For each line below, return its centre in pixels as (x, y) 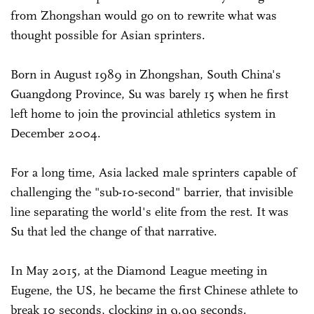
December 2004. (56, 133)
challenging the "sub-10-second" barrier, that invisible (152, 192)
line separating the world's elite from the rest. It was (150, 211)
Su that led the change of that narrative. (114, 231)
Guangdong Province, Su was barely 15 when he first (149, 94)
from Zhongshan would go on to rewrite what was (144, 15)
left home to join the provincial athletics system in (143, 113)
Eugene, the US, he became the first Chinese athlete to (154, 290)
